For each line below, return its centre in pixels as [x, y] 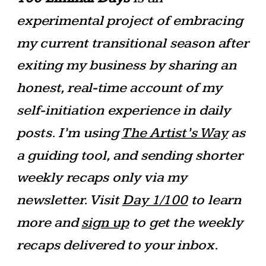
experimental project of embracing [130, 20]
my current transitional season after [133, 42]
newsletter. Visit [69, 200]
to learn [214, 200]
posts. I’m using [69, 132]
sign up [105, 222]
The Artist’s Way [175, 132]
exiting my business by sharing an [126, 65]
